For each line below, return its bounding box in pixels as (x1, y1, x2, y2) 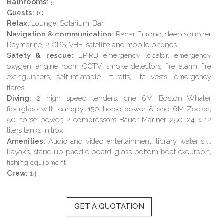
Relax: (7, 19, 30, 28)
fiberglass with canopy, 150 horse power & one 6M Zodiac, (7, 105, 211, 113)
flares (7, 83, 25, 92)
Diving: (7, 94, 32, 103)
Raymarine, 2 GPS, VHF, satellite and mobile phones (7, 40, 177, 49)
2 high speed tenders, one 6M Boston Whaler (31, 94, 211, 103)
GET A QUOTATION (74, 202, 144, 211)
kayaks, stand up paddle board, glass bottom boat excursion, (7, 147, 211, 156)
